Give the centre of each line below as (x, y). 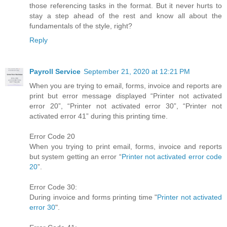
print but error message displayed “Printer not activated (126, 96)
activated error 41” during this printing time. (99, 116)
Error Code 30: (53, 187)
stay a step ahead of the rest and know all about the (126, 16)
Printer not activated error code (172, 157)
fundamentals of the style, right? (81, 26)
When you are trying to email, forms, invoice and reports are (126, 86)
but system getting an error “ (75, 157)
